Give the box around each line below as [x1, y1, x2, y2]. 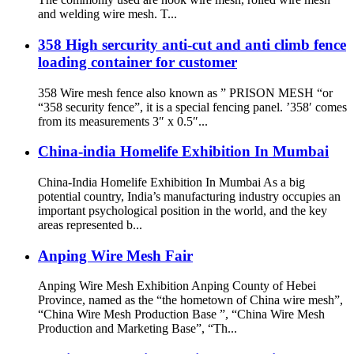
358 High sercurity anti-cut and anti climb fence [38, 36, 346, 53]
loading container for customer [38, 53, 237, 70]
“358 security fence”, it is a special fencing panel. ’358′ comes [38, 100, 347, 114]
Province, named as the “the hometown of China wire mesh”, [38, 293, 343, 307]
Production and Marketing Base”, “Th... [38, 322, 237, 336]
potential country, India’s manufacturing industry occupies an [38, 189, 341, 203]
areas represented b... [38, 217, 142, 232]
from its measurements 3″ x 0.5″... [38, 114, 208, 128]
